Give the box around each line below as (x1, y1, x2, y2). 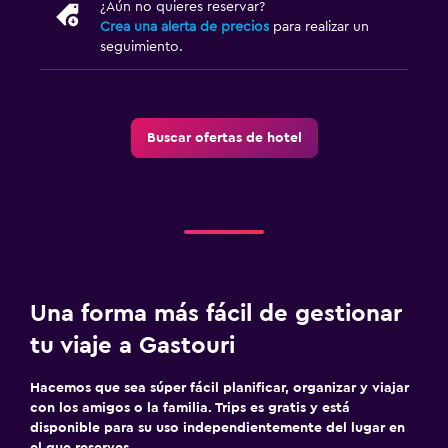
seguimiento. (100, 39, 183, 54)
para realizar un (269, 19, 369, 34)
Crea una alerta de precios (100, 19, 269, 34)
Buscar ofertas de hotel (146, 130, 302, 145)
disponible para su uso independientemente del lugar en (30, 420, 405, 435)
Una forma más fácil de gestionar (30, 301, 402, 326)
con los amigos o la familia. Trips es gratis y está (30, 400, 350, 415)
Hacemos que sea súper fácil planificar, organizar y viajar (30, 380, 409, 395)
